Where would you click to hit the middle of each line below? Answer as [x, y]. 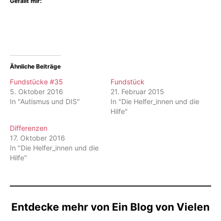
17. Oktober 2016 [37, 138]
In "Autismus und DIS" [45, 102]
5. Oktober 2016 [37, 92]
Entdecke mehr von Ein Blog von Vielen [110, 207]
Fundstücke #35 [37, 82]
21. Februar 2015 [137, 92]
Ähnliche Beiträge [35, 67]
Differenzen [29, 128]
